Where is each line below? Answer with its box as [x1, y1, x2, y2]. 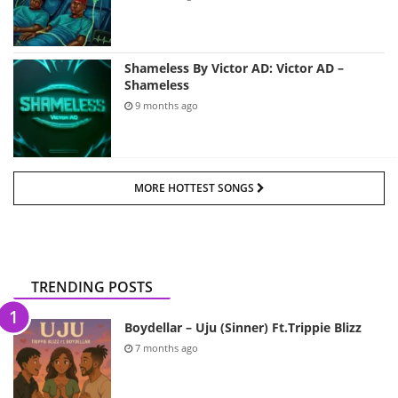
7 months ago [132, 341, 198, 354]
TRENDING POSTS [31, 277, 153, 297]
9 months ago [132, 99, 198, 112]
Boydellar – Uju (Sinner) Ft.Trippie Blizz [124, 319, 362, 336]
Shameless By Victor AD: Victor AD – [124, 60, 344, 76]
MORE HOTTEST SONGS [133, 180, 257, 195]
